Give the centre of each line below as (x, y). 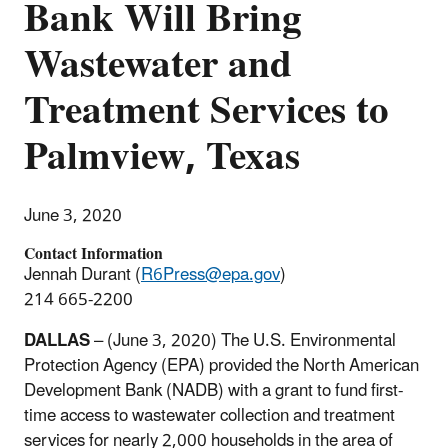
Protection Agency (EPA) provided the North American (221, 365)
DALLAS (57, 340)
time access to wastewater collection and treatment (209, 415)
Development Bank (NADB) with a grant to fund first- (213, 390)
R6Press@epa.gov (210, 274)
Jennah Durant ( (82, 274)
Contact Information (93, 253)
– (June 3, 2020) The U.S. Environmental (243, 340)
